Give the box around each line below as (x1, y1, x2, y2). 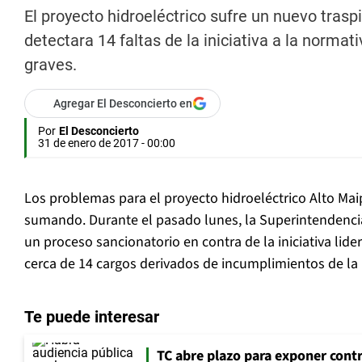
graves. (24, 55, 77, 75)
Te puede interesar (24, 307, 159, 327)
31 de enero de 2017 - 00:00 (38, 137, 175, 150)
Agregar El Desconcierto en (53, 97, 192, 111)
